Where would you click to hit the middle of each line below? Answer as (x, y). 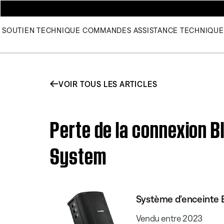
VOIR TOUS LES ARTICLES (108, 84)
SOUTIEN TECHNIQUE (41, 30)
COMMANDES (107, 30)
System (78, 153)
